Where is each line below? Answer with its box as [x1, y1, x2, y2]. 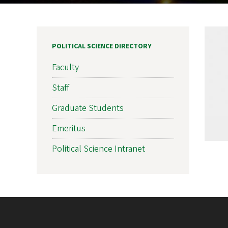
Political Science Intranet [52, 142, 145, 155]
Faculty [52, 61, 79, 74]
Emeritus [52, 122, 85, 135]
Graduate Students [52, 101, 124, 115]
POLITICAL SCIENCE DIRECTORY [52, 41, 152, 51]
